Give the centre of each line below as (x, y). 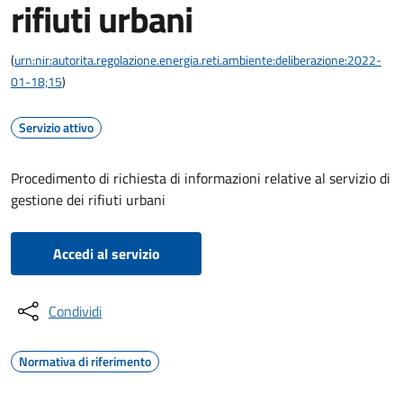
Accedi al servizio (106, 254)
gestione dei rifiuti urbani (88, 200)
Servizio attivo (56, 127)
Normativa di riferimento (85, 361)
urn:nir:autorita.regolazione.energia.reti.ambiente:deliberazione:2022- (198, 60)
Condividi (75, 311)
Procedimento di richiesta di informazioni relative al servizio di (201, 178)
